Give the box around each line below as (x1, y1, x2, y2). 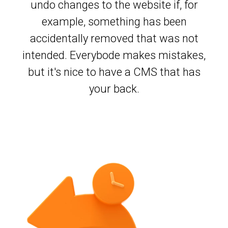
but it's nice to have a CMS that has (27, 66, 201, 78)
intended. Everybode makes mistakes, (22, 49, 206, 62)
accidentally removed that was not (30, 32, 198, 45)
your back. (89, 82, 139, 95)
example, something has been (41, 15, 187, 28)
